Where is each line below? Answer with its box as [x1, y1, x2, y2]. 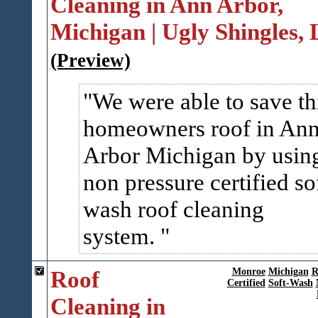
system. [82, 223, 160, 249]
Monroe [231, 266, 265, 277]
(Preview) [50, 50, 131, 71]
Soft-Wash [268, 278, 313, 288]
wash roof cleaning [82, 196, 264, 222]
